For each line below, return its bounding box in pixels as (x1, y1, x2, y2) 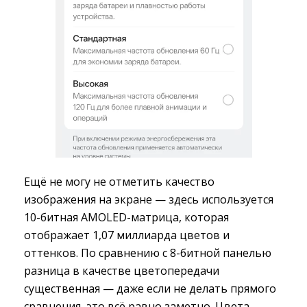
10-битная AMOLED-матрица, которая (24, 209, 229, 225)
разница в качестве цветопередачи (24, 262, 219, 278)
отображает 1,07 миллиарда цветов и (24, 227, 230, 243)
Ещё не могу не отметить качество (24, 173, 214, 189)
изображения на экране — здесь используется (24, 191, 273, 207)
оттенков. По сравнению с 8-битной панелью (24, 245, 271, 260)
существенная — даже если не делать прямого (24, 280, 276, 296)
